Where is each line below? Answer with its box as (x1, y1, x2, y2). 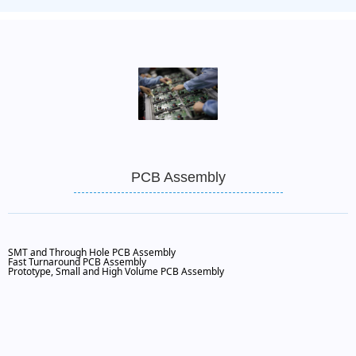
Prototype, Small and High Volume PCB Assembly (8, 265, 224, 278)
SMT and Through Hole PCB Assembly (8, 246, 176, 259)
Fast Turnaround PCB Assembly (8, 255, 146, 269)
